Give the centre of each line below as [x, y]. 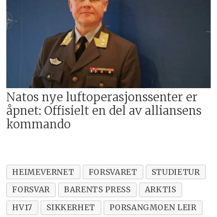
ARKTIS [160, 190]
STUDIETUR [176, 172]
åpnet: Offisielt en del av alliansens [104, 110]
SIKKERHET [71, 208]
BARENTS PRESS [97, 190]
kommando [39, 124]
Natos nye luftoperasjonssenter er [102, 97]
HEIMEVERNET [43, 172]
